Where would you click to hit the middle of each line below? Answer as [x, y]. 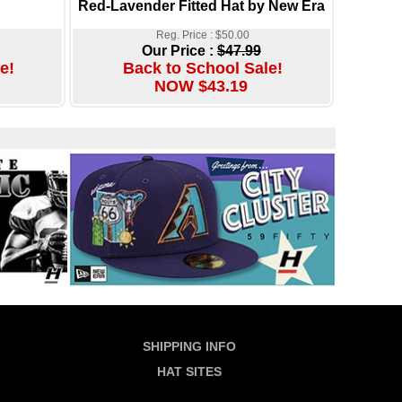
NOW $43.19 [201, 86]
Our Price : [179, 50]
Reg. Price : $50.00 [202, 35]
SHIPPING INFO [190, 346]
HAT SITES [190, 371]
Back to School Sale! [202, 68]
